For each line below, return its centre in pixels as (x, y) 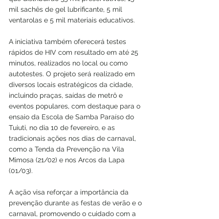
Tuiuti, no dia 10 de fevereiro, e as (63, 128)
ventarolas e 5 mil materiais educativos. (72, 20)
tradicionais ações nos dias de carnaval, (73, 139)
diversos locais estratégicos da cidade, (72, 85)
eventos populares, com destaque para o (76, 106)
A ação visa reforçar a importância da (70, 192)
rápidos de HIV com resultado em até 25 (75, 53)
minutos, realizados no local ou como (69, 63)
